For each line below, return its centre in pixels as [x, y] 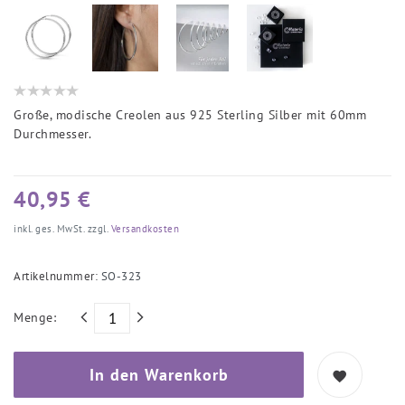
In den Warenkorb [159, 374]
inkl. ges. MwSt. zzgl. [61, 228]
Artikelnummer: [57, 275]
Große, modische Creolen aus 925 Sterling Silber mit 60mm [190, 114]
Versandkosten [143, 228]
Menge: [35, 318]
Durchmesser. [52, 133]
